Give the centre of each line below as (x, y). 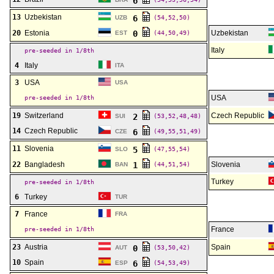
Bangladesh (45, 165)
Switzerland (44, 116)
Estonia (37, 33)
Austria (36, 247)
